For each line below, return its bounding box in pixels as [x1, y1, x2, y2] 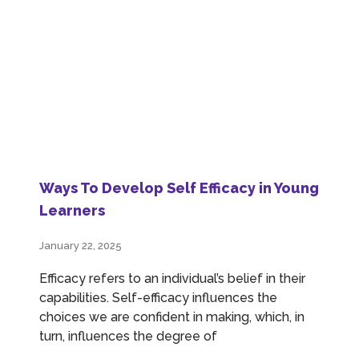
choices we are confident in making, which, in [39, 309, 305, 325]
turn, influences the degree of [39, 328, 217, 344]
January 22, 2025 [39, 239, 122, 252]
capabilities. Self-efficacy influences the [39, 289, 277, 305]
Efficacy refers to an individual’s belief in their [39, 270, 305, 286]
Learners [39, 201, 105, 219]
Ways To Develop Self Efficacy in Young [39, 179, 319, 196]
